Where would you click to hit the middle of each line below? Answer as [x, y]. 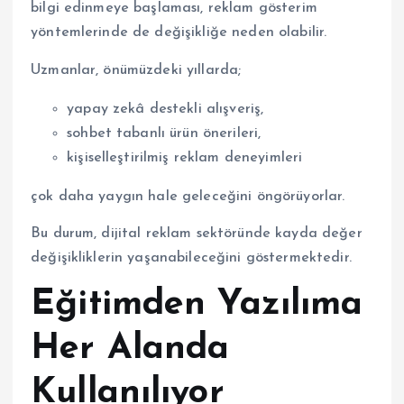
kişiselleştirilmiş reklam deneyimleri [185, 157]
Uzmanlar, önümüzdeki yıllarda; [136, 70]
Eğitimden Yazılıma [197, 304]
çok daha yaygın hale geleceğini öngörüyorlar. [188, 196]
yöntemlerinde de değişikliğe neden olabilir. [179, 33]
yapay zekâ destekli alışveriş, [165, 109]
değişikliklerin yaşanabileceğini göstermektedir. [191, 257]
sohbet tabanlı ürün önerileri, [164, 133]
